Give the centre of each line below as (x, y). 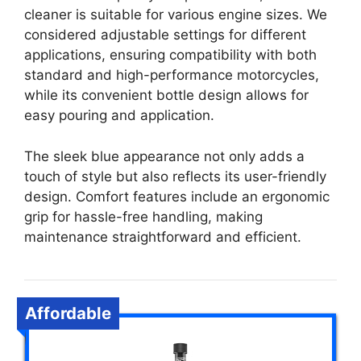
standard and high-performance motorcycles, (172, 75)
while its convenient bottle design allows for (166, 95)
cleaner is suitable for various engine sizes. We (176, 15)
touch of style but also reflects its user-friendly (175, 176)
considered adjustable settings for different (165, 35)
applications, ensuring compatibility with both (170, 55)
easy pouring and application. (119, 115)
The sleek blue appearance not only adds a (164, 156)
